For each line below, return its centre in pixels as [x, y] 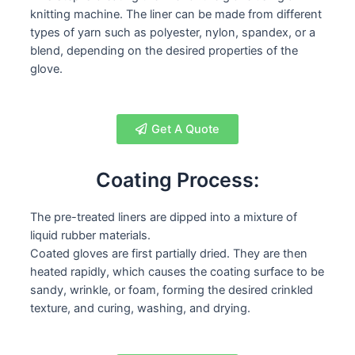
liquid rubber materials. [90, 236]
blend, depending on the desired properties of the [164, 50]
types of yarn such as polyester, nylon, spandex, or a [173, 32]
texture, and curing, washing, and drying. [140, 309]
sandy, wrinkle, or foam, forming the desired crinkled [172, 290]
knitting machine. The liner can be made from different [176, 14]
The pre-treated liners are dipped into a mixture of [164, 218]
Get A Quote [185, 130]
